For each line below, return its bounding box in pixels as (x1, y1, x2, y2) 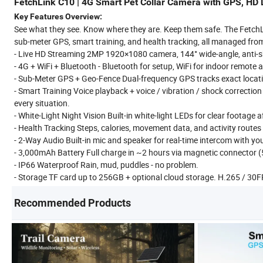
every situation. (14, 97, 70, 109)
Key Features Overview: (14, 11, 102, 21)
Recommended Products (14, 196, 131, 209)
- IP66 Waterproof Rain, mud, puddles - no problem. (14, 159, 198, 170)
